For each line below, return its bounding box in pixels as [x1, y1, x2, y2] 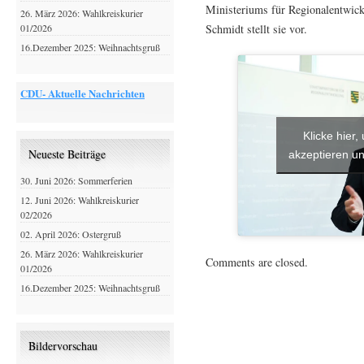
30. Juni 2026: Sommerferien [20, 174, 132, 188]
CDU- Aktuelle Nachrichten [20, 85, 145, 101]
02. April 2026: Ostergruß [20, 227, 121, 241]
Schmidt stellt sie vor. [206, 20, 308, 37]
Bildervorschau [28, 338, 97, 354]
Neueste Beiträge [28, 146, 106, 162]
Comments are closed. [206, 253, 309, 270]
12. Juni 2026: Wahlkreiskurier [20, 193, 139, 207]
